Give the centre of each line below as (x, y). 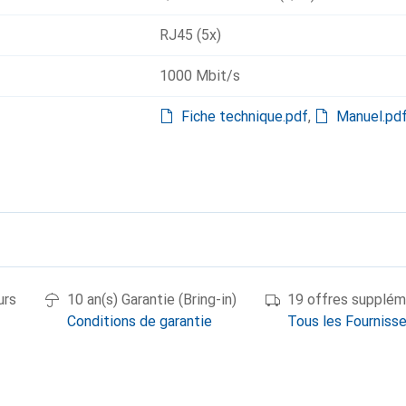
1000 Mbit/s (200, 76)
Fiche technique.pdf (245, 116)
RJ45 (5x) (190, 35)
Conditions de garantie (140, 321)
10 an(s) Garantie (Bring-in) (152, 300)
